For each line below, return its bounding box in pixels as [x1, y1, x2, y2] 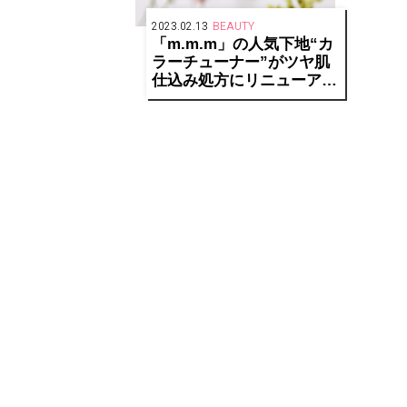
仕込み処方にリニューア [151, 72, 322, 90]
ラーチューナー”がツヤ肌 [151, 54, 330, 72]
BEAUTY [212, 18, 254, 35]
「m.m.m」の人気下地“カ [151, 35, 333, 54]
